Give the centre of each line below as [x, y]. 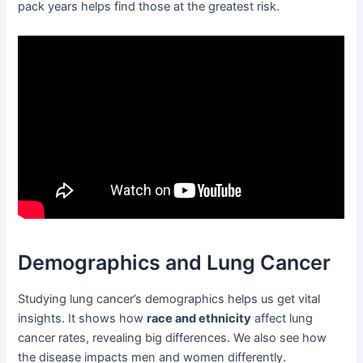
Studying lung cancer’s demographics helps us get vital [169, 299]
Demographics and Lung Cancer [175, 262]
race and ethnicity [199, 319]
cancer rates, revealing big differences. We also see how [173, 338]
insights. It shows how [83, 319]
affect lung [282, 319]
